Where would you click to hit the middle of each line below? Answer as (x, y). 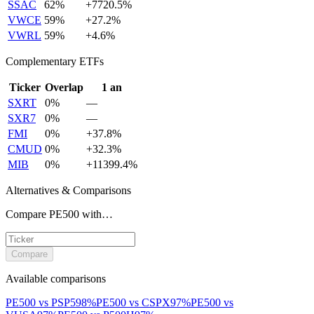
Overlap (64, 87)
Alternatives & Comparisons (68, 190)
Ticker (25, 87)
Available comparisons (56, 278)
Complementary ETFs (55, 61)
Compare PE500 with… (59, 214)
